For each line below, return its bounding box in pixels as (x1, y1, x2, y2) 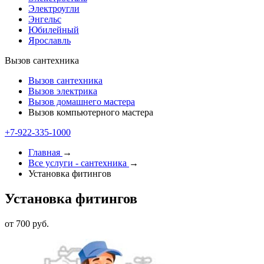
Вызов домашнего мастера (28, 97, 135, 107)
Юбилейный (28, 25, 79, 35)
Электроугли (28, 4, 80, 14)
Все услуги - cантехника (28, 158, 127, 168)
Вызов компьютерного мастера (28, 107, 153, 117)
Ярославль (28, 35, 71, 45)
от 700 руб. (5, 218, 49, 229)
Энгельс (28, 14, 61, 24)
